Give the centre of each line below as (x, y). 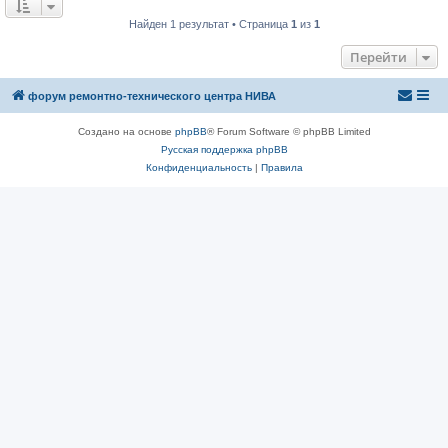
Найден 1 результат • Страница (209, 24)
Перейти (378, 57)
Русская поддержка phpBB (224, 149)
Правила (281, 167)
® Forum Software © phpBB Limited (288, 131)
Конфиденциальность (198, 167)
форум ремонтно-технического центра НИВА (152, 96)
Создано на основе (126, 131)
